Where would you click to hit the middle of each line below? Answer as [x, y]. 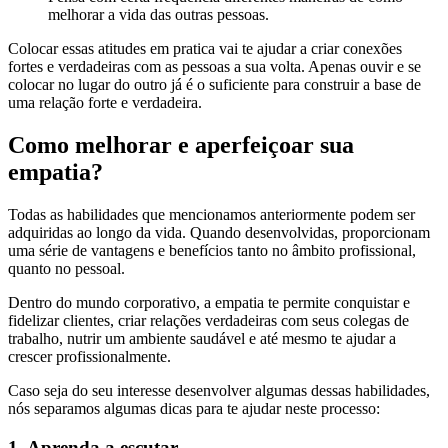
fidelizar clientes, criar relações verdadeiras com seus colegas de [208, 320]
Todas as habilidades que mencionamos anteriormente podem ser [211, 214]
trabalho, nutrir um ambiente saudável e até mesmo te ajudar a [202, 338]
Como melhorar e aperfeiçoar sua [181, 144]
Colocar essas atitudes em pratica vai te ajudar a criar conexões [205, 49]
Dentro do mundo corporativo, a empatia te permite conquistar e [209, 302]
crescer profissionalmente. [89, 356]
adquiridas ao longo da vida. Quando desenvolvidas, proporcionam [219, 232]
